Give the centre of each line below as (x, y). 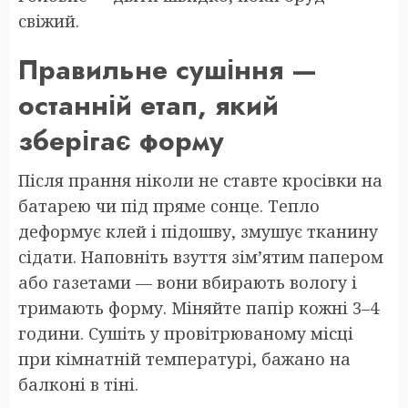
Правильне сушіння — (168, 69)
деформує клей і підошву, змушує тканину (198, 231)
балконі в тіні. (78, 384)
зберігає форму (121, 140)
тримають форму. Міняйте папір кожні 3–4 (199, 307)
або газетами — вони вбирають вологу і (188, 282)
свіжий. (49, 20)
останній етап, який (148, 105)
